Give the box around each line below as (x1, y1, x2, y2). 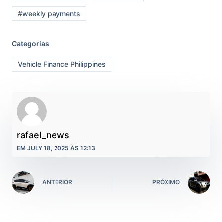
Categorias (12, 39, 49, 48)
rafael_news (17, 129, 69, 140)
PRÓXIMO (152, 178, 180, 186)
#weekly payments (17, 9, 80, 18)
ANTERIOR (42, 178, 72, 186)
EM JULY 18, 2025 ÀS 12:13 (17, 144, 95, 152)
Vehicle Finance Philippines (17, 60, 106, 69)
